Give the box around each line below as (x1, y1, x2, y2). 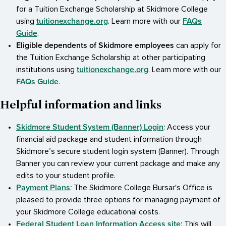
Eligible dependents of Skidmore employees (16, 40, 174, 51)
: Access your (163, 123, 210, 132)
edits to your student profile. (16, 172, 116, 180)
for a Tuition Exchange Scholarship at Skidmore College (16, 5, 208, 14)
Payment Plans (16, 183, 70, 193)
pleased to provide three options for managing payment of (16, 196, 220, 204)
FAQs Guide (16, 77, 59, 87)
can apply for (174, 41, 221, 50)
